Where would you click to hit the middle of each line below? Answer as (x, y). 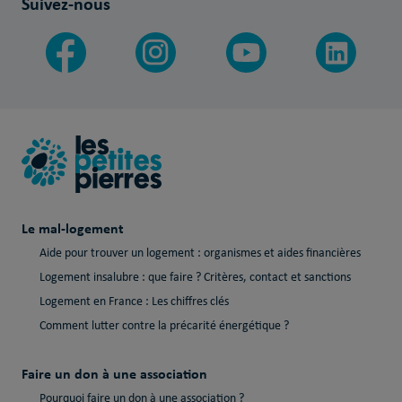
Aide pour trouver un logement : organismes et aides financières (200, 253)
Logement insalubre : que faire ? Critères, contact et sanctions (195, 277)
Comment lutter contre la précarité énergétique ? (164, 326)
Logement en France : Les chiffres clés (134, 301)
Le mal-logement (72, 228)
